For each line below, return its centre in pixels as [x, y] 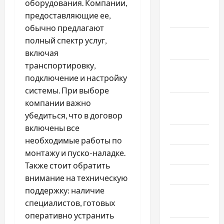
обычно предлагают [64, 27]
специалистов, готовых [70, 202]
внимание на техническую [76, 177]
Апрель [183, 195]
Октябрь [186, 37]
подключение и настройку [76, 77]
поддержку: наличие [65, 190]
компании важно [58, 102]
